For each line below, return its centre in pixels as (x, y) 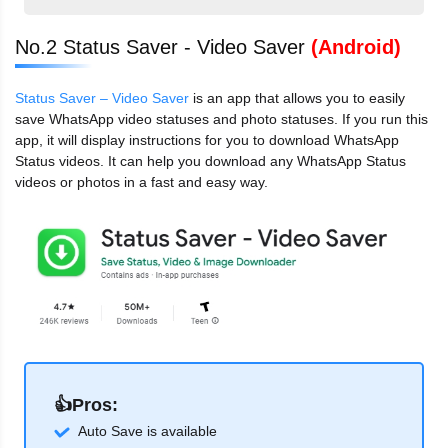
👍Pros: (86, 405)
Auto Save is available (147, 431)
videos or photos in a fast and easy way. (141, 182)
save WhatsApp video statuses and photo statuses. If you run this (221, 119)
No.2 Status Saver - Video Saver (163, 47)
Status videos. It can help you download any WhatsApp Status (210, 161)
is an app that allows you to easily (297, 98)
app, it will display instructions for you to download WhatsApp (207, 140)
